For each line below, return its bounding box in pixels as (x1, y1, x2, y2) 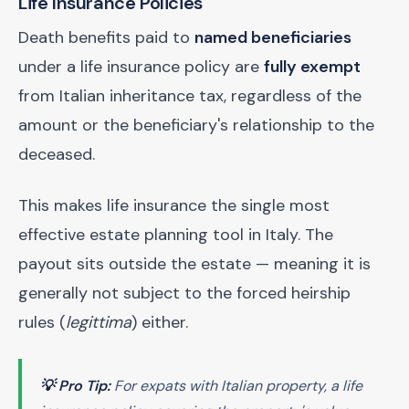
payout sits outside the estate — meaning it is (18, 253, 371, 275)
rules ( (18, 311, 66, 333)
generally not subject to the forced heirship (18, 282, 351, 304)
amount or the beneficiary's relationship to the (18, 114, 374, 136)
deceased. (18, 143, 95, 165)
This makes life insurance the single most (18, 194, 330, 216)
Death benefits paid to (18, 26, 194, 48)
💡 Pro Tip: (40, 376, 110, 395)
